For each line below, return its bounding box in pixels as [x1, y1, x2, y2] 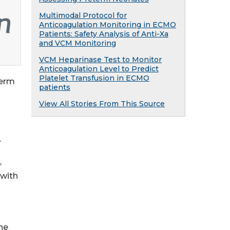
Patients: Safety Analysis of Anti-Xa [39, 29, 168, 39]
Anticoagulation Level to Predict [39, 64, 159, 73]
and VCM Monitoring [39, 39, 116, 48]
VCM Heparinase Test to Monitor [39, 55, 162, 64]
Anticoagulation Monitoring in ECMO [39, 20, 176, 29]
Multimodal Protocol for [39, 11, 127, 20]
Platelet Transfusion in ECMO [39, 73, 149, 83]
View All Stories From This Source [39, 99, 165, 108]
